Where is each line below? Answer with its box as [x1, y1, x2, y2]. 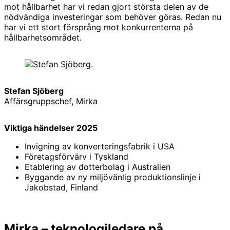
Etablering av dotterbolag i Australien [25, 161, 170, 172]
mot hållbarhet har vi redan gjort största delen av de [4, 1, 208, 12]
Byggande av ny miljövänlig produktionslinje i [25, 171, 201, 182]
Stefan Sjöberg [4, 85, 64, 96]
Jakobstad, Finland [25, 182, 98, 193]
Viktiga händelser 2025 [4, 122, 98, 133]
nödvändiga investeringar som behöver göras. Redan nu [4, 11, 221, 22]
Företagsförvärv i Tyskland [25, 151, 128, 162]
